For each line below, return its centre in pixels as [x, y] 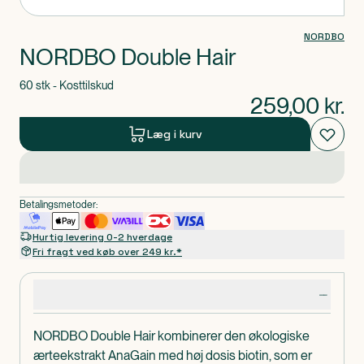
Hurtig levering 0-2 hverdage [102, 237]
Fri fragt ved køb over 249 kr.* [107, 252]
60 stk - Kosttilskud [67, 85]
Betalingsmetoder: [58, 205]
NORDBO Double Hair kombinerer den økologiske [171, 336]
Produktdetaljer [71, 294]
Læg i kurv [175, 134]
